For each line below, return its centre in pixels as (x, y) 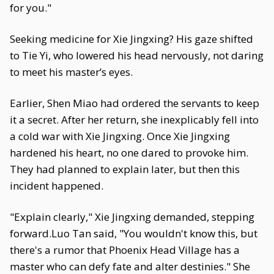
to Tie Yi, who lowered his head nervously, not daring (137, 55)
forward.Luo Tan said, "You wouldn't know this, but (134, 233)
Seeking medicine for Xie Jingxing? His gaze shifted (131, 39)
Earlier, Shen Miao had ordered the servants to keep (135, 103)
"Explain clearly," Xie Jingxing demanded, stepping (132, 217)
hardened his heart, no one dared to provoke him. (129, 153)
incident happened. (57, 186)
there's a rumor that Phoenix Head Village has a (125, 250)
